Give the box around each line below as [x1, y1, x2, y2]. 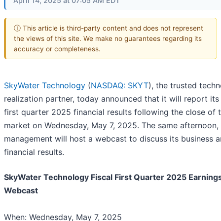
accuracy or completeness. [14, 44, 101, 53]
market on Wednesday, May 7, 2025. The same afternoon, [4, 120, 219, 131]
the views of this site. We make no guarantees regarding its [14, 34, 202, 42]
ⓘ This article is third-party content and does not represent [14, 24, 203, 32]
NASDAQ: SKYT [91, 80, 148, 91]
